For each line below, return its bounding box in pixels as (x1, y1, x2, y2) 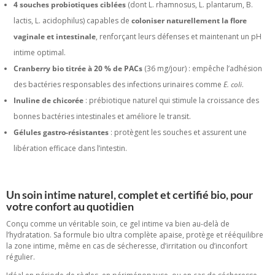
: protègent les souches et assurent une (109, 127, 247, 138)
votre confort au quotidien (6, 199, 134, 214)
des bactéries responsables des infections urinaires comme (14, 79, 223, 90)
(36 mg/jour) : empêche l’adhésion (142, 63, 262, 74)
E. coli (223, 79, 242, 90)
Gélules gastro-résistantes (14, 127, 109, 138)
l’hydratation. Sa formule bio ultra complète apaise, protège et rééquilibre (6, 230, 263, 241)
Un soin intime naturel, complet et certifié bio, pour (6, 188, 253, 202)
